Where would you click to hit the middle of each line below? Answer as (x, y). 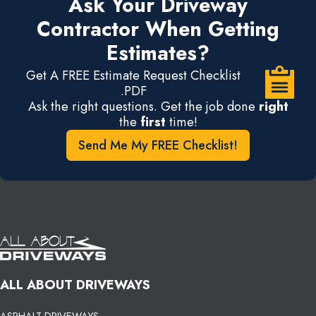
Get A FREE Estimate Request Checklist (134, 75)
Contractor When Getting (158, 29)
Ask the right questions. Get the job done (143, 106)
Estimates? (158, 53)
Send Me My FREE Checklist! (158, 145)
